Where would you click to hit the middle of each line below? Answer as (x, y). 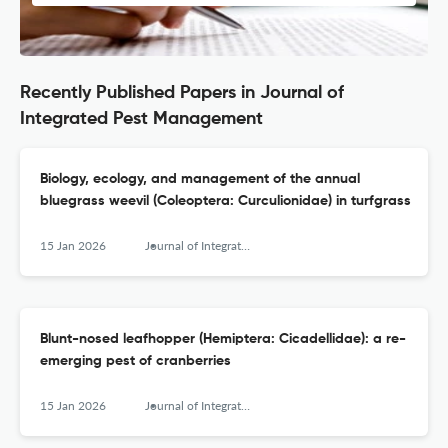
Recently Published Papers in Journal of (182, 93)
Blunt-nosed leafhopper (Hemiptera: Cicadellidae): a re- (223, 339)
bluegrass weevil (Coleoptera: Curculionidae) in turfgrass (225, 201)
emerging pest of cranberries (135, 361)
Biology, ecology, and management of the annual (200, 179)
